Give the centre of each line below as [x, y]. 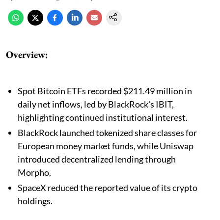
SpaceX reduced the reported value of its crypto [108, 187]
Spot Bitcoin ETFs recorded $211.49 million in [105, 91]
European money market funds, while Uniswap [106, 146]
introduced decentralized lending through [97, 159]
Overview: [27, 54]
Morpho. [34, 172]
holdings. [35, 201]
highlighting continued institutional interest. [103, 117]
